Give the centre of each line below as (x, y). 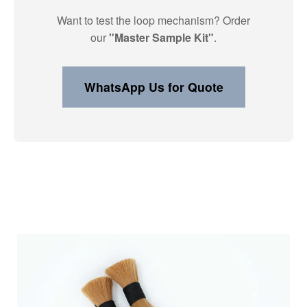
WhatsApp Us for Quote (153, 86)
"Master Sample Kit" (161, 37)
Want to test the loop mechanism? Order (153, 20)
